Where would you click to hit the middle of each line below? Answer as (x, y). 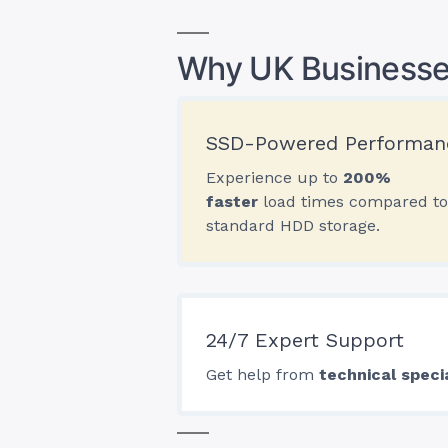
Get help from (262, 374)
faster (232, 201)
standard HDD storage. (293, 225)
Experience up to (274, 177)
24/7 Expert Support (305, 340)
